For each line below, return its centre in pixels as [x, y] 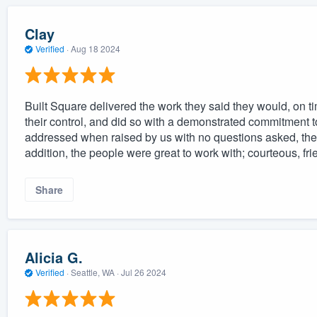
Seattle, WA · [94, 272]
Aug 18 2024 [95, 49]
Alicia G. [53, 258]
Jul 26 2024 [143, 272]
